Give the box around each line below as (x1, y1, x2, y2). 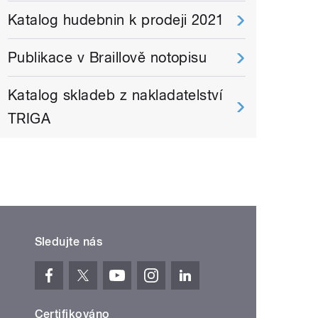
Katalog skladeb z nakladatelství (8, 87, 223, 104)
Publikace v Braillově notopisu (8, 49, 207, 67)
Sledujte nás (34, 235, 103, 249)
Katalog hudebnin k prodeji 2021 (8, 11, 224, 29)
